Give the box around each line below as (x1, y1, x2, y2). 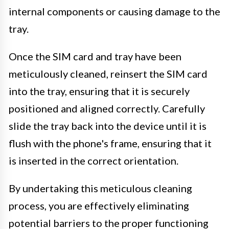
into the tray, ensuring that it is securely (9, 84, 190, 97)
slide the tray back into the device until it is (9, 119, 207, 132)
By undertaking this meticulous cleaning (9, 181, 192, 194)
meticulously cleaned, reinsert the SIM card (9, 67, 208, 80)
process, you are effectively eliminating (9, 199, 189, 212)
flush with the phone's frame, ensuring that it (9, 136, 212, 149)
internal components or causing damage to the (9, 5, 220, 17)
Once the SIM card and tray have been (9, 50, 181, 62)
